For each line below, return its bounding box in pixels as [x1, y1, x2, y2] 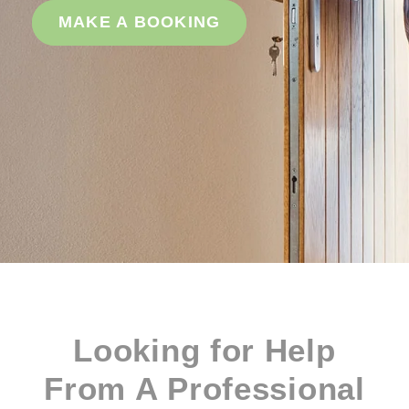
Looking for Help [73, 332, 336, 368]
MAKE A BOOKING [58, 13, 221, 32]
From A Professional [44, 371, 365, 406]
